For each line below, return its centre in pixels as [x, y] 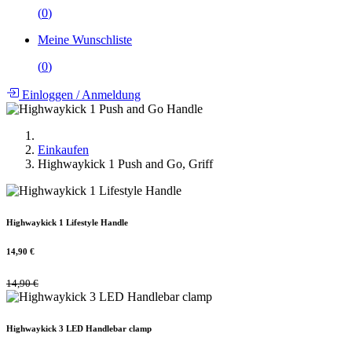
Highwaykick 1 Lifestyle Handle [67, 223]
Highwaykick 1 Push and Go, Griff [125, 164]
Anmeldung [110, 95]
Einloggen [48, 95]
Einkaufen [63, 150]
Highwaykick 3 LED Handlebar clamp [79, 328]
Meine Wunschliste [85, 40]
